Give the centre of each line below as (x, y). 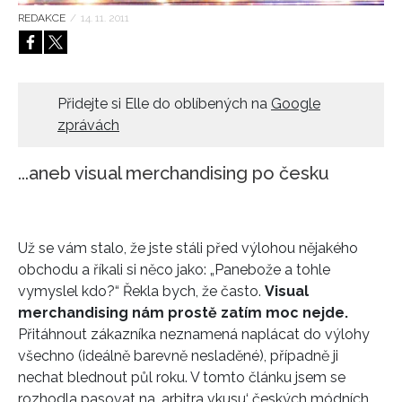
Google (296, 104)
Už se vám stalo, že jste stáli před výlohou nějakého (188, 249)
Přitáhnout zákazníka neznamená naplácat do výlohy (194, 335)
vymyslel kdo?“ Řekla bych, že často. (141, 292)
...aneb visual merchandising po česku (174, 174)
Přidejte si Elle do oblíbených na (164, 104)
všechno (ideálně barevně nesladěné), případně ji (178, 356)
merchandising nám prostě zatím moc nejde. (183, 313)
